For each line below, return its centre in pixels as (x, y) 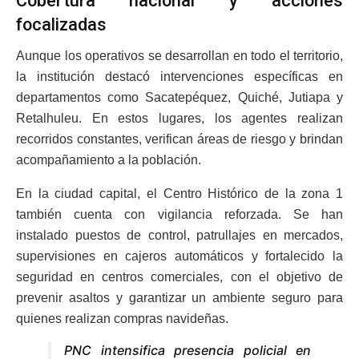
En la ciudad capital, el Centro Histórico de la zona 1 (179, 194)
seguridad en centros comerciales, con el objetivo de (179, 277)
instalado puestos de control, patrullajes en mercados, (179, 236)
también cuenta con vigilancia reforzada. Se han (179, 215)
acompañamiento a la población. (109, 160)
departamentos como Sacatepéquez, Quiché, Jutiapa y (179, 98)
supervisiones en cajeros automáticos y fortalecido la (179, 256)
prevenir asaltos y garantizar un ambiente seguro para (179, 298)
